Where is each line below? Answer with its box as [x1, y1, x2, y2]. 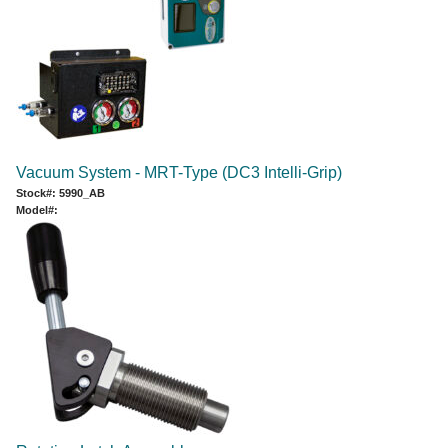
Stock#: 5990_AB [16, 186, 105, 199]
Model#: [16, 203, 58, 216]
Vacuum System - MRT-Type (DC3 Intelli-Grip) [16, 163, 342, 181]
